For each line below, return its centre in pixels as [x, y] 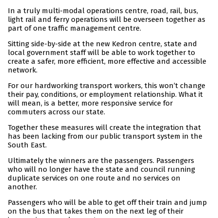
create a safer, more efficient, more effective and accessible [107, 62]
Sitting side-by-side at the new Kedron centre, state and [102, 44]
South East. [27, 145]
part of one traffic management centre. [74, 28]
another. [22, 187]
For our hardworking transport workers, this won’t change [107, 86]
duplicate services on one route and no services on [94, 178]
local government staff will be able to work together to [101, 53]
